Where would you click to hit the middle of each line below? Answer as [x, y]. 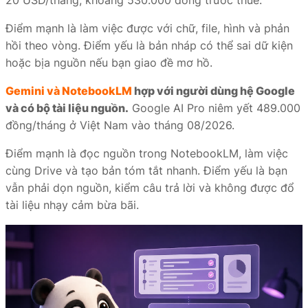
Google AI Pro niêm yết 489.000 [214, 108]
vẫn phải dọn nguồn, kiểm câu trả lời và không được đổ [150, 188]
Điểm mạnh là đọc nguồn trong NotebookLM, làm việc [147, 153]
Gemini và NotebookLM [69, 91]
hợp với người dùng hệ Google [213, 91]
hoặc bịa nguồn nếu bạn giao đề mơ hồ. [109, 63]
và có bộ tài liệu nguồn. [67, 108]
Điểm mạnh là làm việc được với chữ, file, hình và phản [147, 28]
